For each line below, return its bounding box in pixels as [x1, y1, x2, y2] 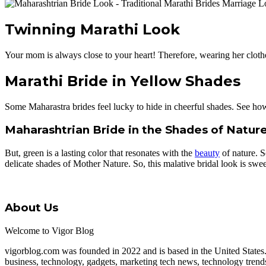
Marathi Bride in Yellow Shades [5, 72, 240, 90]
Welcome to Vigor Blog [5, 225, 94, 236]
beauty [195, 148, 220, 159]
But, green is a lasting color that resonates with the [5, 148, 195, 159]
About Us [5, 200, 58, 214]
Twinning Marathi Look [5, 21, 180, 38]
